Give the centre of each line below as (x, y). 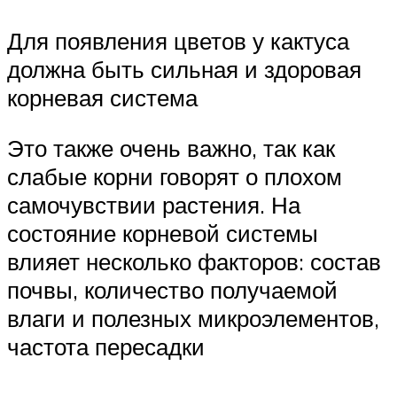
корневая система (102, 97)
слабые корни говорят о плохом (175, 177)
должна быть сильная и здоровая (184, 69)
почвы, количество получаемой (172, 290)
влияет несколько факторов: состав (194, 262)
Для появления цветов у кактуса (178, 40)
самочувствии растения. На (154, 205)
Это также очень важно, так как (171, 148)
